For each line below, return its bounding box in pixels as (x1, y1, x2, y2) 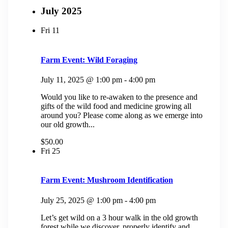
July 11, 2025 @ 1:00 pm (41, 75, 122, 84)
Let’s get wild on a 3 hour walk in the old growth (41, 213, 198, 222)
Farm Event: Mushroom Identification (41, 176, 173, 185)
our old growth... (41, 120, 95, 129)
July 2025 (41, 5, 82, 16)
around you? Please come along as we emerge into (41, 110, 203, 120)
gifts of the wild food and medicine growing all (41, 101, 191, 110)
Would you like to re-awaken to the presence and (41, 92, 197, 101)
